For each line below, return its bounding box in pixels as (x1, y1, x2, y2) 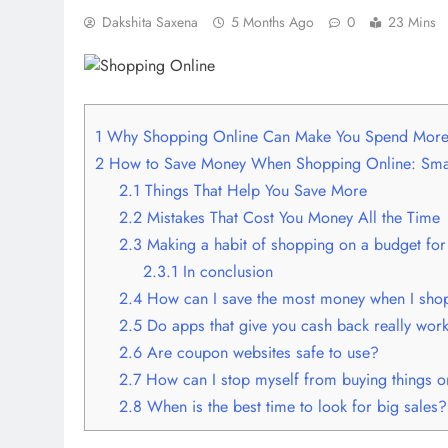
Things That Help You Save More (140, 178, 368, 202)
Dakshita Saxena (102, 12, 198, 32)
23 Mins (388, 12, 436, 32)
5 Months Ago (231, 12, 314, 32)
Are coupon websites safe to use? (142, 340, 380, 364)
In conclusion (178, 259, 274, 283)
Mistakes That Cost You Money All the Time (142, 205, 441, 229)
